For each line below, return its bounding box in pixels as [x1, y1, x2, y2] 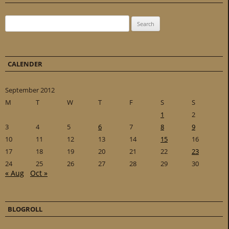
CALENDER [8, 59, 42, 69]
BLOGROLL [8, 204, 42, 214]
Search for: [5, 17, 37, 27]
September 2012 [5, 85, 55, 95]
